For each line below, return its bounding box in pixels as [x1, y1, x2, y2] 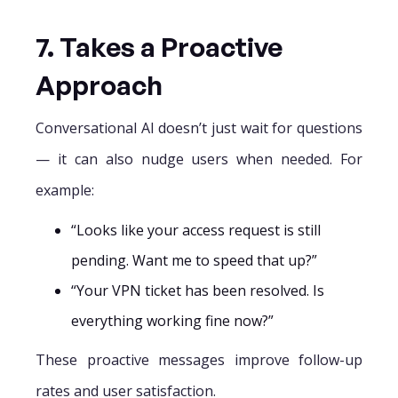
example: [36, 179, 94, 200]
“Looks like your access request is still [71, 219, 321, 240]
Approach [36, 68, 163, 101]
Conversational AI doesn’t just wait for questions [36, 117, 362, 138]
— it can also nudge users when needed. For [36, 148, 362, 169]
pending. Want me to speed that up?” [71, 250, 317, 270]
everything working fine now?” [71, 310, 274, 330]
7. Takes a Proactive [36, 29, 283, 63]
